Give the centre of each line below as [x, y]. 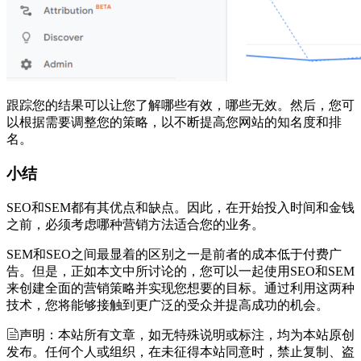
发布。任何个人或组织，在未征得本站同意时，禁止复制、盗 [180, 351]
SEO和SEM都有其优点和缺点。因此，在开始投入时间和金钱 [180, 207]
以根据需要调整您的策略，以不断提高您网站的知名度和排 [174, 122]
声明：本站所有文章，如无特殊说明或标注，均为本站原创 [187, 334]
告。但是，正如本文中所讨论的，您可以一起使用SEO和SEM [180, 271]
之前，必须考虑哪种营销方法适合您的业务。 [135, 224]
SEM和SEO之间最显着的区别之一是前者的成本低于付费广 [174, 254]
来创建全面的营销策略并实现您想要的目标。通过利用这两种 [180, 288]
